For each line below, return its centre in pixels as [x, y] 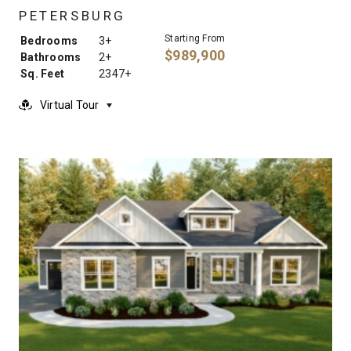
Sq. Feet [42, 74]
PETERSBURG [72, 16]
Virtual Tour [70, 105]
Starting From [195, 39]
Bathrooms [51, 58]
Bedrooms [49, 41]
